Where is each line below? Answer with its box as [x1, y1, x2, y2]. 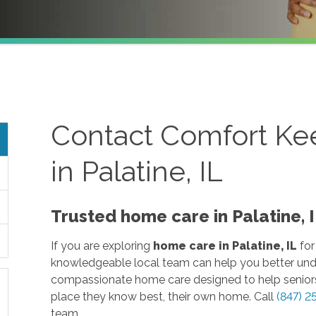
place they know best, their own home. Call [51, 289, 277, 303]
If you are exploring [51, 238, 154, 253]
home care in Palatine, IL [153, 238, 298, 253]
